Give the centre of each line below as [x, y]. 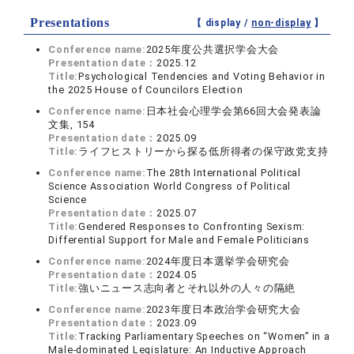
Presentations [70, 23]
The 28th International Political [223, 173]
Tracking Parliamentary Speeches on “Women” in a [204, 336]
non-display [281, 23]
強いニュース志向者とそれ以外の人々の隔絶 [187, 288]
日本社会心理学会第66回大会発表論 [233, 111]
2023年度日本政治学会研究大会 [223, 309]
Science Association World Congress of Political [170, 186]
